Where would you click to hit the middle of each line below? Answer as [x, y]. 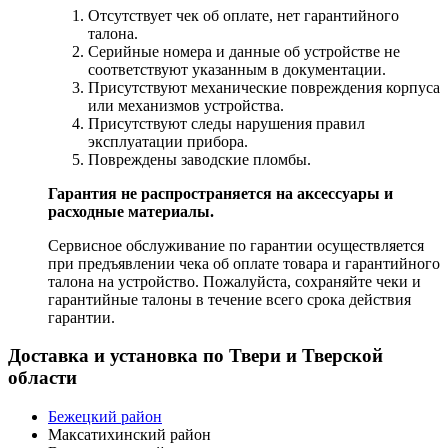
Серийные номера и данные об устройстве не [244, 51]
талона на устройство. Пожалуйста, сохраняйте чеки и [234, 281]
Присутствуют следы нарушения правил [226, 123]
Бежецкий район [105, 417]
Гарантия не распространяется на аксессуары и [220, 193]
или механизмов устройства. [186, 105]
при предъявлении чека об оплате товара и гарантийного [244, 263]
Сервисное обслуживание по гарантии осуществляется [236, 245]
